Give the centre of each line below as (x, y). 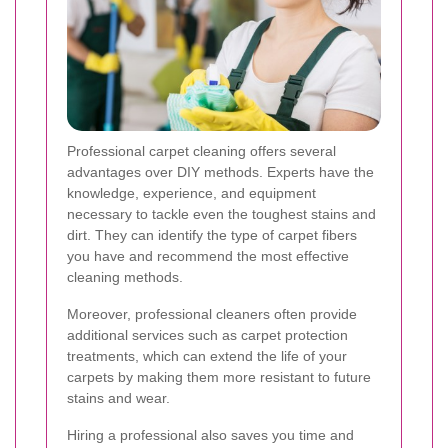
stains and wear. (118, 397)
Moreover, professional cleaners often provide (212, 313)
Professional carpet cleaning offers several (201, 150)
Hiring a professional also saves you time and (210, 434)
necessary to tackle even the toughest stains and (221, 213)
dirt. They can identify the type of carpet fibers (212, 234)
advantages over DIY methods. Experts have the (220, 171)
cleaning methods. (125, 276)
